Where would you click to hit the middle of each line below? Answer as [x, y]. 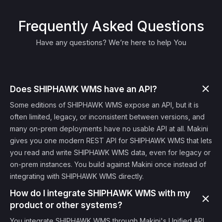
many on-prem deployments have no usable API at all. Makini [109, 129]
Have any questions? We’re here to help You [111, 42]
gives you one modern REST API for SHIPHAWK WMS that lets [111, 140]
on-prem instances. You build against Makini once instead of [108, 164]
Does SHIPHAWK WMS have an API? [83, 89]
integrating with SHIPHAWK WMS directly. [77, 176]
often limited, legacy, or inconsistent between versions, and [107, 117]
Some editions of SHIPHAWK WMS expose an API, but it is [104, 105]
